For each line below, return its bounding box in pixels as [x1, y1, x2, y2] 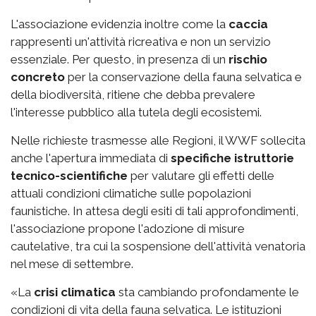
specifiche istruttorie [171, 151, 294, 166]
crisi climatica [34, 285, 116, 300]
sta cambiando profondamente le [116, 285, 299, 300]
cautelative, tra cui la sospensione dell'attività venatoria [11, 239, 305, 254]
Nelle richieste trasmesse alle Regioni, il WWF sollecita [11, 133, 305, 148]
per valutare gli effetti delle [128, 169, 274, 183]
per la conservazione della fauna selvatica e [65, 70, 302, 85]
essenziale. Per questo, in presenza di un [11, 52, 229, 67]
